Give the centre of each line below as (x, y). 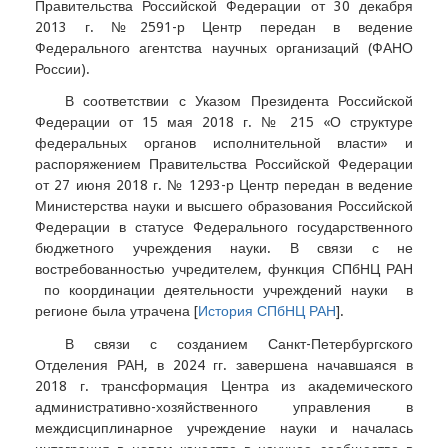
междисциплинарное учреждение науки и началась (224, 427)
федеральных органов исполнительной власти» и (224, 143)
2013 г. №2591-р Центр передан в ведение (224, 27)
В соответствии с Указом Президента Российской (239, 101)
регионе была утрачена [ (116, 311)
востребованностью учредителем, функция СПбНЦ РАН (224, 269)
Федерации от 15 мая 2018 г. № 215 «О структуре (224, 122)
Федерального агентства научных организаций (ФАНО (224, 48)
